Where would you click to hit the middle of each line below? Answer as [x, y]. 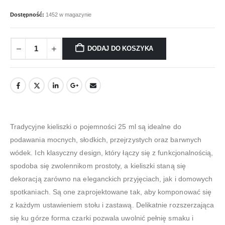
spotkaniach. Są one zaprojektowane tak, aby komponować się [111, 192]
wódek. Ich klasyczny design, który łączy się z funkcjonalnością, [112, 152]
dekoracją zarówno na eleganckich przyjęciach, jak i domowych [111, 179]
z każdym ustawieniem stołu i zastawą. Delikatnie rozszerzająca [112, 205]
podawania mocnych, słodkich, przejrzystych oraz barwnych [106, 139]
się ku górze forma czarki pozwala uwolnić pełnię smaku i [102, 218]
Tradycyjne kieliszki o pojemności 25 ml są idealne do [96, 126]
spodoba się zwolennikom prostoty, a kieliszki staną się [98, 165]
